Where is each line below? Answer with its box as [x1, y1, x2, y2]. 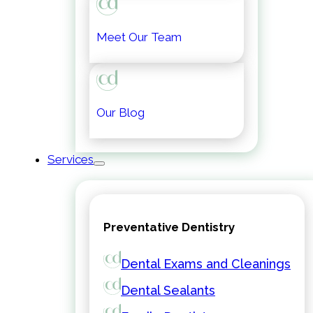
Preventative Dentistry [103, 220, 235, 234]
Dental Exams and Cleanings [121, 256, 291, 271]
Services [48, 152, 94, 166]
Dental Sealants [121, 283, 215, 298]
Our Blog [96, 105, 145, 119]
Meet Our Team [96, 30, 182, 44]
